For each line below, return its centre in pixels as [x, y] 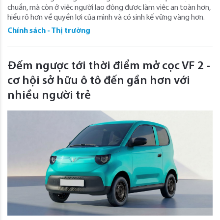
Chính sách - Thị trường [49, 31]
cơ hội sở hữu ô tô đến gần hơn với [99, 81]
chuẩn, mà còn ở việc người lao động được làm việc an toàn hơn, [109, 8]
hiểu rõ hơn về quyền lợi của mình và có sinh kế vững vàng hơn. [106, 17]
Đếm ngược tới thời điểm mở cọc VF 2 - [109, 66]
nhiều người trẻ [49, 96]
